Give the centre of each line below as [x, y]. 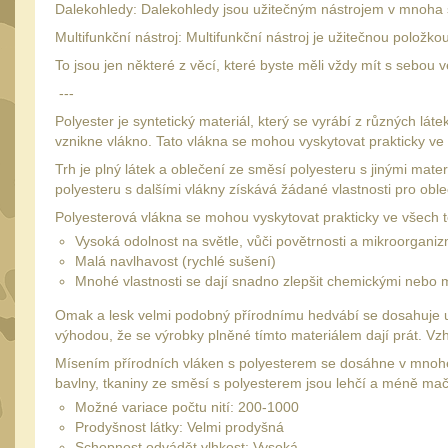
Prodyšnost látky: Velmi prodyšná [179, 427]
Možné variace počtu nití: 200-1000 [187, 407]
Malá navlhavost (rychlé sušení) [175, 261]
